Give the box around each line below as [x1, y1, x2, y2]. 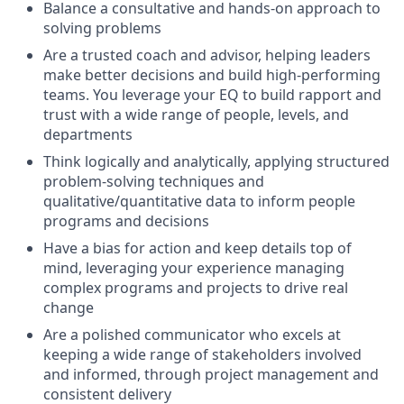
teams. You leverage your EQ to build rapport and [43, 85, 381, 105]
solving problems [43, 18, 161, 38]
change [43, 298, 94, 317]
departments [43, 124, 133, 144]
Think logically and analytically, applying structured [43, 151, 390, 171]
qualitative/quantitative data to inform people [43, 191, 355, 211]
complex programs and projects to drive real [43, 278, 348, 298]
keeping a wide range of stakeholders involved [43, 344, 362, 364]
